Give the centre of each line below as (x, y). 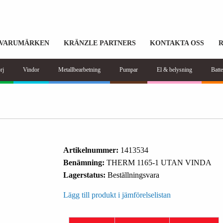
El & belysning (174, 70)
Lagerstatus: (85, 175)
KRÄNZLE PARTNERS (100, 43)
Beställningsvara (133, 175)
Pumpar (129, 70)
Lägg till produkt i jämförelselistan (117, 195)
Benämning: (85, 163)
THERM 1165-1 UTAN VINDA (159, 163)
